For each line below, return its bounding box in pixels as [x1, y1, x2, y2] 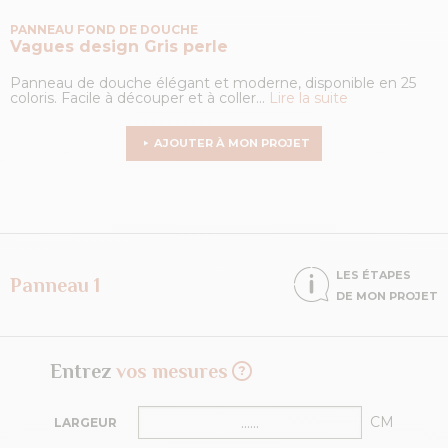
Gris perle [144, 36, 228, 56]
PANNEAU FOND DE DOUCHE [10, 21, 204, 37]
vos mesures [116, 360, 228, 383]
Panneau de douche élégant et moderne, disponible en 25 [10, 73, 416, 92]
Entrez [50, 360, 116, 383]
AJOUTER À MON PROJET [153, 136, 310, 151]
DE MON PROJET [336, 289, 438, 304]
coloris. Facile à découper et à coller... [10, 88, 269, 107]
